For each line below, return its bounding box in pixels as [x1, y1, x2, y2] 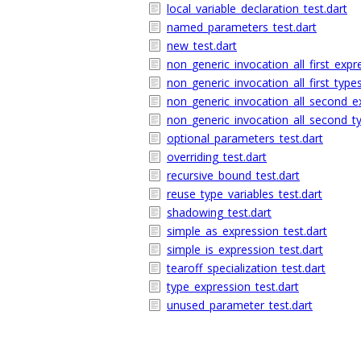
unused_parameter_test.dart [167, 297, 313, 313]
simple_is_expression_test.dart [167, 242, 323, 257]
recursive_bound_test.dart [167, 168, 300, 183]
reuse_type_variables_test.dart [167, 186, 322, 201]
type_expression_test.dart [167, 279, 299, 294]
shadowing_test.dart [167, 205, 272, 220]
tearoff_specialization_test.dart [167, 260, 326, 276]
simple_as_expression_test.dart [167, 223, 327, 239]
